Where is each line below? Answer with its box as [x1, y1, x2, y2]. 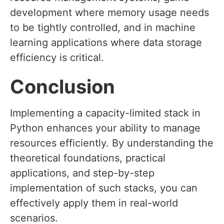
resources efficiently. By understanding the [10, 137, 213, 149]
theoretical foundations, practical [10, 152, 165, 164]
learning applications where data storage [10, 36, 202, 49]
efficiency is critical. [10, 51, 104, 64]
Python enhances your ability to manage [10, 122, 200, 134]
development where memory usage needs [10, 6, 209, 19]
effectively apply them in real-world [10, 197, 178, 209]
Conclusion [10, 75, 115, 98]
